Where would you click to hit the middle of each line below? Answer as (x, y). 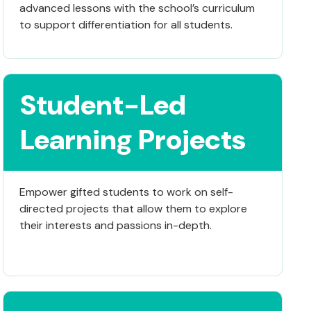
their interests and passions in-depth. (115, 225)
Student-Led (103, 104)
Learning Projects (133, 139)
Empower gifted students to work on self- (126, 192)
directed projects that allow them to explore (133, 208)
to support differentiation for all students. (126, 24)
